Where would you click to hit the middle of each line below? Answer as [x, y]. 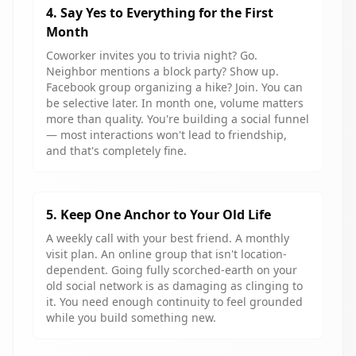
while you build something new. [131, 317]
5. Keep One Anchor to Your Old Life [159, 215]
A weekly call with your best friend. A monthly [168, 238]
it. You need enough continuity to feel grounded [174, 302]
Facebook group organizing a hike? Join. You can [174, 87]
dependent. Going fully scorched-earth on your [172, 270]
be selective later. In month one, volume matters [175, 103]
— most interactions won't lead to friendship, [166, 135]
